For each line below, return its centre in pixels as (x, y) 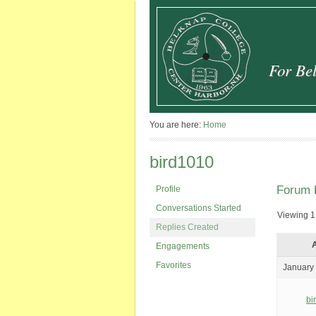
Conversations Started (199, 208)
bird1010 (182, 162)
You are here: (176, 125)
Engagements (183, 246)
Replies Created (187, 227)
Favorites (174, 265)
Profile (168, 189)
